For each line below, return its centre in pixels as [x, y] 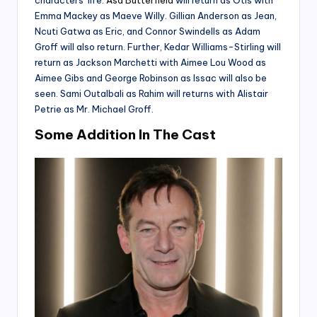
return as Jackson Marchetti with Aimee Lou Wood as [150, 63]
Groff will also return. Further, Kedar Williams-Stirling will [158, 47]
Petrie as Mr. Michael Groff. [94, 109]
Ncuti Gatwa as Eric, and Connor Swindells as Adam [148, 31]
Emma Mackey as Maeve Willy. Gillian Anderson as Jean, [156, 16]
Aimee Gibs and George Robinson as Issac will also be [151, 78]
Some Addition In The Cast [125, 135]
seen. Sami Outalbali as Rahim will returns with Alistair [151, 94]
